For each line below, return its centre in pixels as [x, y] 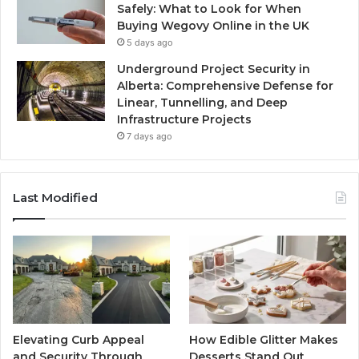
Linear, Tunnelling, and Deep [202, 102]
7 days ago [149, 136]
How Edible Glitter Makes [264, 340]
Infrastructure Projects [184, 119]
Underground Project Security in [214, 69]
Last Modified [55, 197]
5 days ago [150, 42]
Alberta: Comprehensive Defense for [225, 85]
